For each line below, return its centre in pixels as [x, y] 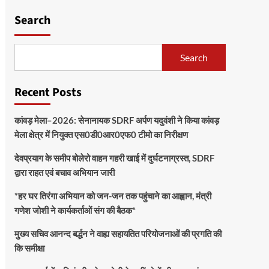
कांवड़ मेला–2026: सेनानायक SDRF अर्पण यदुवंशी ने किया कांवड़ [116, 120]
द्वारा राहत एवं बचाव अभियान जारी [64, 173]
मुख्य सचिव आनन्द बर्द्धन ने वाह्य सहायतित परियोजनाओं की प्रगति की [118, 234]
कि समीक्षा [29, 248]
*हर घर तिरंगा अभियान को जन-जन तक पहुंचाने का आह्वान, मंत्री [113, 196]
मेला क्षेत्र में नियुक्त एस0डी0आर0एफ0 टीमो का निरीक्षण [101, 135]
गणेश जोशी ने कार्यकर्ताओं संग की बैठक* [75, 210]
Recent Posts [48, 93]
